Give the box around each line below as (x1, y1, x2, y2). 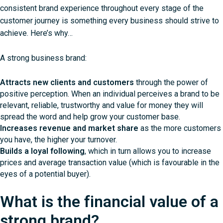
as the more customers (140, 123, 221, 133)
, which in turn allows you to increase (85, 146, 211, 156)
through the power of (134, 78, 208, 88)
